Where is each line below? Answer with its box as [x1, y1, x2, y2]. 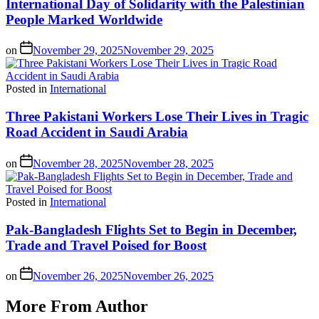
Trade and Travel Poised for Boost [6, 237, 206, 253]
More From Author [6, 297, 148, 316]
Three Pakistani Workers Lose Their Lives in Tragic [6, 109, 308, 125]
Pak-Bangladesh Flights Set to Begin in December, [6, 221, 297, 237]
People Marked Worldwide [6, 11, 162, 27]
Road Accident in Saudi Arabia [6, 125, 188, 140]
